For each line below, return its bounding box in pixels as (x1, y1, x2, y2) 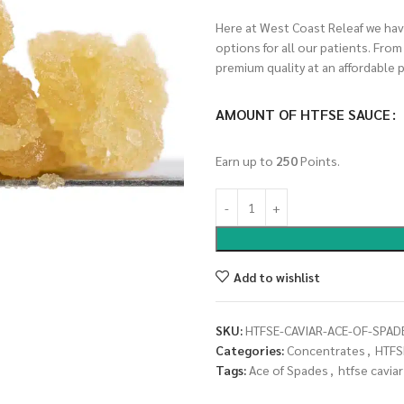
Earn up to (216, 152, 276, 169)
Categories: (216, 342, 284, 358)
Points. (298, 152, 340, 169)
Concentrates (287, 342, 365, 358)
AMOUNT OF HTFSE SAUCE (216, 104, 390, 124)
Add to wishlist (233, 268, 320, 285)
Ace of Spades (249, 362, 328, 378)
